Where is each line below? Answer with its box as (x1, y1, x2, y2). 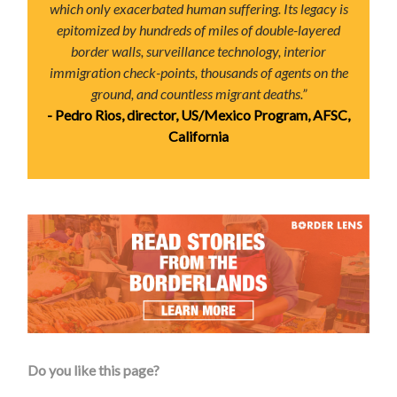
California (168, 127, 229, 144)
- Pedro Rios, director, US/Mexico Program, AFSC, (47, 105, 350, 123)
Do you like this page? (27, 361, 160, 378)
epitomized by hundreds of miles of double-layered (57, 20, 340, 38)
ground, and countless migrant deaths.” (90, 84, 307, 102)
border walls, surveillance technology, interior (71, 42, 326, 59)
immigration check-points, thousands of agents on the (49, 63, 348, 81)
